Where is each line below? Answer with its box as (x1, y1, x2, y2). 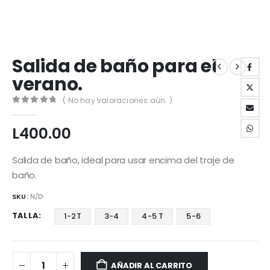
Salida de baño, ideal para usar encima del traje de (12, 153, 234, 166)
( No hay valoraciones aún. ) (63, 95, 172, 105)
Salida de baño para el (12, 53, 217, 79)
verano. (12, 71, 83, 97)
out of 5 (18, 105, 65, 114)
